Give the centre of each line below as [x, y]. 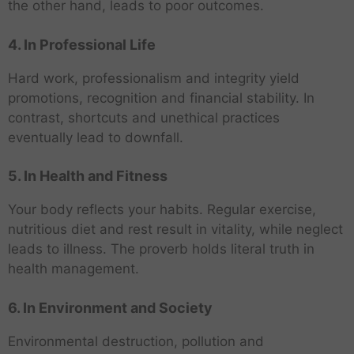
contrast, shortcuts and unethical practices [144, 117]
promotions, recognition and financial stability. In [161, 98]
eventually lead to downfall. [96, 137]
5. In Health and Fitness [88, 176]
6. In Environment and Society [110, 307]
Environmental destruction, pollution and [136, 341]
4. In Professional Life [82, 44]
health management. [73, 269]
